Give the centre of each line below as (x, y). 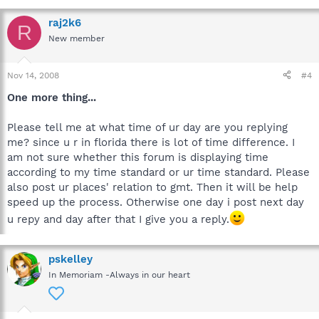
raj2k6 (65, 23)
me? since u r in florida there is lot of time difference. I (151, 142)
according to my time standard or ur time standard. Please (158, 172)
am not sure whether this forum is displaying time (138, 157)
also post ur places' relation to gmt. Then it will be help (152, 187)
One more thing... (52, 97)
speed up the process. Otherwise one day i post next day (156, 202)
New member (77, 38)
